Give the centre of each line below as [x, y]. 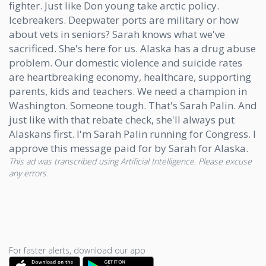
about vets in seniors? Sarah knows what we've [117, 34]
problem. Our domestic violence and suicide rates [126, 63]
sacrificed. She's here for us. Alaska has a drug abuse [132, 49]
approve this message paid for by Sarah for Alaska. [129, 148]
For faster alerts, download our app [77, 251]
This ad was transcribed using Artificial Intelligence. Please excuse [130, 161]
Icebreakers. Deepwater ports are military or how [124, 20]
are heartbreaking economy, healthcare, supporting [130, 77]
